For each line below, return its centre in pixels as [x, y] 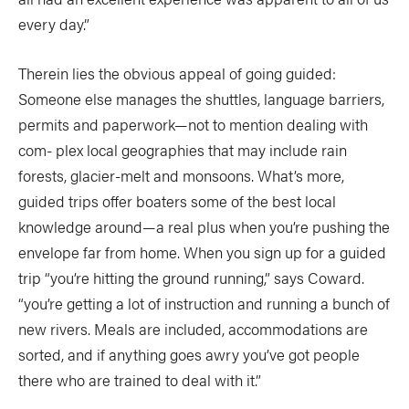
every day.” [54, 24]
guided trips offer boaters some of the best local [177, 201]
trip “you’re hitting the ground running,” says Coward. [191, 278]
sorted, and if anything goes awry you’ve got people [189, 354]
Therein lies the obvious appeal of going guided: [177, 73]
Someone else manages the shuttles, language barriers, [201, 99]
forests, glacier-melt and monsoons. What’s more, [181, 175]
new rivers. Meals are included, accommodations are [193, 329]
